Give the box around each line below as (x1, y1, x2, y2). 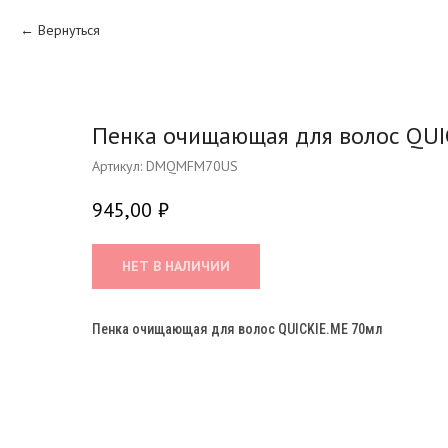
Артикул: (92, 157, 146, 175)
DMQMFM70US (146, 157, 238, 175)
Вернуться (38, 21, 100, 39)
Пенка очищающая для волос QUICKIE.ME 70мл (92, 320, 382, 337)
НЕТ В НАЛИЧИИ (122, 256, 230, 275)
